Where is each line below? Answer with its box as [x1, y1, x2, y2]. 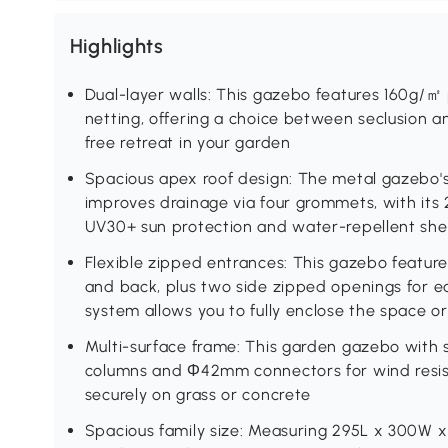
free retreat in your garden [84, 133, 291, 153]
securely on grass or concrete [84, 385, 312, 405]
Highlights [69, 34, 164, 59]
